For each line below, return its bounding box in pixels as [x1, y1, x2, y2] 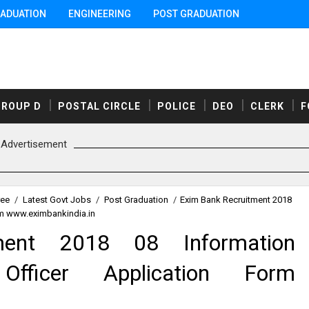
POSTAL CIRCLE [58, 100, 141, 112]
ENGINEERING [68, 8, 131, 19]
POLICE [157, 100, 196, 112]
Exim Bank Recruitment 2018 [180, 194, 292, 205]
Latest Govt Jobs [23, 194, 91, 205]
